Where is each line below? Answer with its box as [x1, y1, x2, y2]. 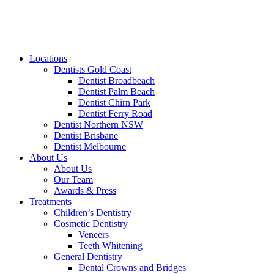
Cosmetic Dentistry [54, 218, 128, 229]
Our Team [54, 174, 93, 185]
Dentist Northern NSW [54, 119, 143, 130]
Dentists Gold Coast [54, 64, 131, 75]
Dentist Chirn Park [78, 97, 150, 108]
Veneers [78, 229, 109, 240]
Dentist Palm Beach [78, 86, 155, 97]
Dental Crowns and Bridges [78, 262, 186, 273]
